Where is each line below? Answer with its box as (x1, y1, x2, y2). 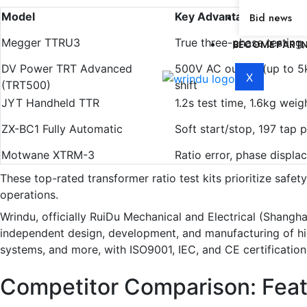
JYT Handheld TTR (1, 95, 99, 110)
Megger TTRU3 (1, 35, 80, 49)
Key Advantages (175, 9, 262, 23)
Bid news (249, 10, 292, 25)
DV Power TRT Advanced (1, 61, 132, 75)
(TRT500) (1, 77, 51, 92)
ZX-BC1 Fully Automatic (1, 121, 123, 136)
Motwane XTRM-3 (1, 147, 95, 162)
